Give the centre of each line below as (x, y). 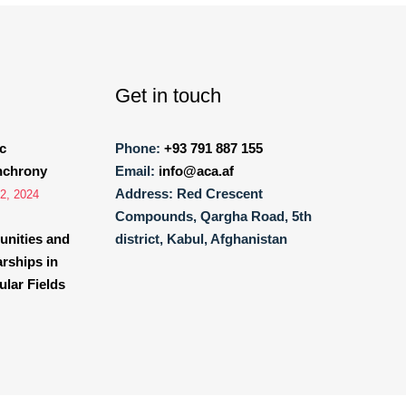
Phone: (138, 148)
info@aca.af (196, 170)
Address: (144, 193)
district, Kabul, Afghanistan (201, 238)
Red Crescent (220, 193)
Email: (135, 170)
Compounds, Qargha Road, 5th (213, 216)
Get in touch (168, 95)
